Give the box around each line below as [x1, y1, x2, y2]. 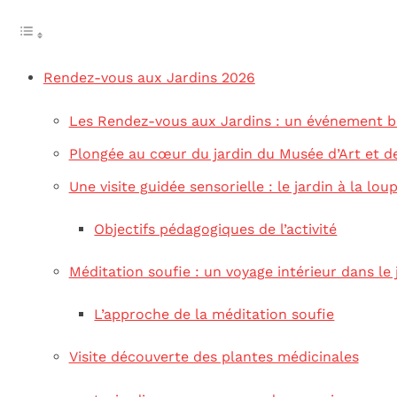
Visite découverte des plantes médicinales [68, 348, 359, 366]
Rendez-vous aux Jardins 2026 [43, 69, 255, 87]
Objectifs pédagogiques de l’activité [94, 220, 338, 237]
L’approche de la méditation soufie [94, 306, 335, 323]
